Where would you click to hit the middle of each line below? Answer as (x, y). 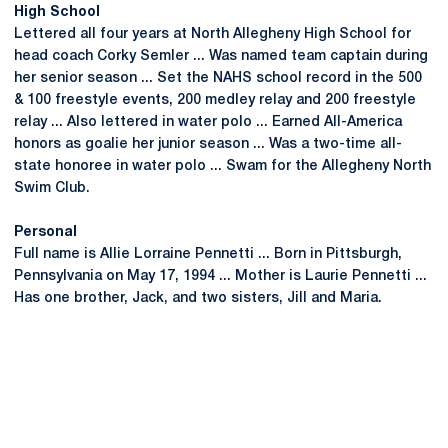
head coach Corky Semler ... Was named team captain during (221, 56)
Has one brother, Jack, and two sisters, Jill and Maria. (198, 298)
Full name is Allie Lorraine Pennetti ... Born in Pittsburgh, (208, 254)
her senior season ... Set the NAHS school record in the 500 (218, 78)
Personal (45, 232)
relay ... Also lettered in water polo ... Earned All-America (208, 122)
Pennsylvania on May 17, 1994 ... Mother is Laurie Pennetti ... (220, 276)
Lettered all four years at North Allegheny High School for (212, 34)
